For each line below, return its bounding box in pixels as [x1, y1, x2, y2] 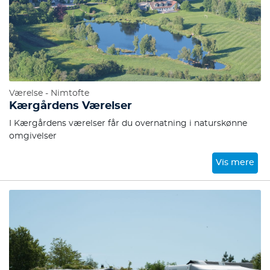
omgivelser [9, 132, 57, 140]
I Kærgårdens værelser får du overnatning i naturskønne [9, 119, 247, 128]
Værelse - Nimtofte [9, 89, 89, 98]
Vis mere [216, 159, 255, 167]
